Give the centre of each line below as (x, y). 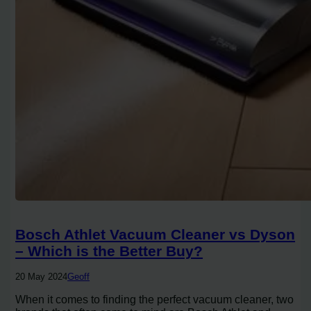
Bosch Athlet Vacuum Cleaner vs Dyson (155, 235)
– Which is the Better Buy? (109, 251)
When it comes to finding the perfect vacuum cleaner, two (155, 300)
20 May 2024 (42, 277)
